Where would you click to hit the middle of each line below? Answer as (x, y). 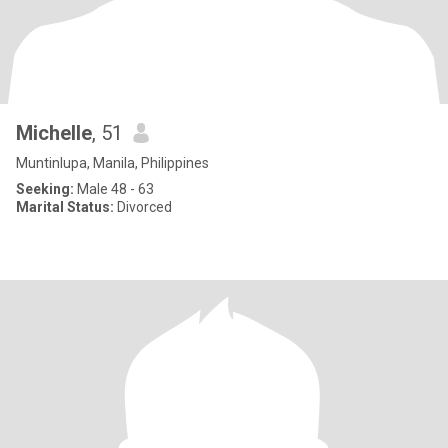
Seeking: (45, 189)
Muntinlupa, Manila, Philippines (112, 163)
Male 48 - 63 (114, 189)
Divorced (143, 207)
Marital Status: (65, 207)
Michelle (54, 133)
